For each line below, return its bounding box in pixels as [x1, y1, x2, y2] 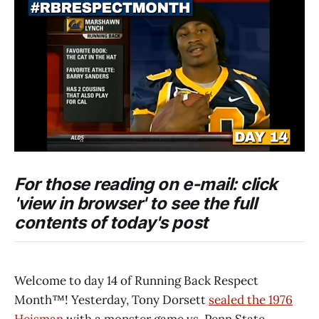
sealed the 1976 [209, 291, 293, 308]
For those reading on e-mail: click [14, 173, 278, 194]
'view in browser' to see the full [14, 192, 257, 214]
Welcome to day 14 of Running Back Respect [14, 272, 258, 288]
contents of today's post [14, 211, 208, 233]
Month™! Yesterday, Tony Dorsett [14, 291, 209, 308]
